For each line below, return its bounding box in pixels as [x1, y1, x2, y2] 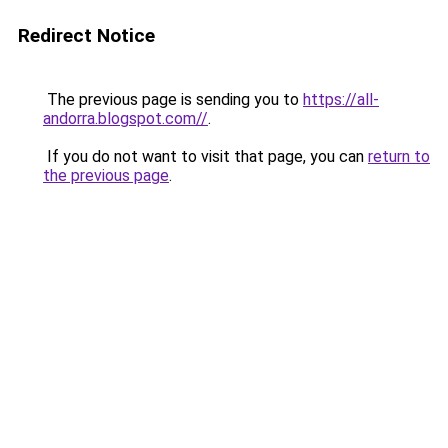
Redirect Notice [18, 24, 155, 47]
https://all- [303, 90, 379, 109]
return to [368, 147, 430, 166]
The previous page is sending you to [43, 90, 303, 109]
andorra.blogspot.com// [43, 109, 208, 128]
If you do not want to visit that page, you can [43, 147, 368, 166]
